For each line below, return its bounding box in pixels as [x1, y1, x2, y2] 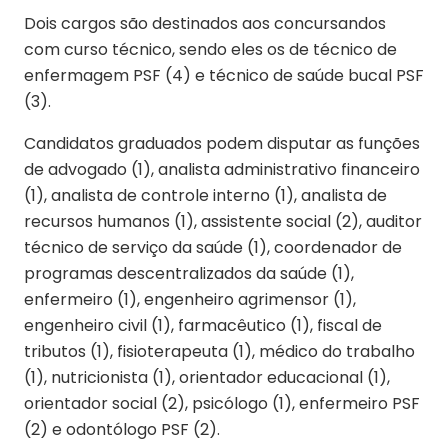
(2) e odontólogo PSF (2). [24, 417, 220, 441]
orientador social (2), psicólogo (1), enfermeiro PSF [24, 391, 420, 415]
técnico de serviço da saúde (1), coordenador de [24, 235, 402, 259]
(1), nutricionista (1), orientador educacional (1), [24, 365, 390, 389]
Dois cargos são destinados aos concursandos [24, 11, 386, 35]
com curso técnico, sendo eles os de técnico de [24, 37, 397, 61]
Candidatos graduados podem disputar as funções [24, 131, 420, 155]
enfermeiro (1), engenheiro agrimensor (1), [24, 287, 356, 311]
